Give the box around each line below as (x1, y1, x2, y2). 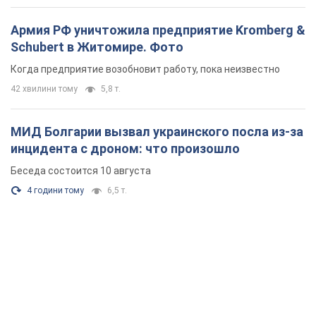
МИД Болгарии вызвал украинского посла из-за (11, 123, 303, 139)
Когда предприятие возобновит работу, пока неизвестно (11, 63, 280, 75)
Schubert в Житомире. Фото (11, 39, 183, 54)
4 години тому (27, 185, 84, 195)
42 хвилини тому (11, 83, 78, 94)
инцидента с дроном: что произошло (11, 140, 240, 156)
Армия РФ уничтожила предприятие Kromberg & (11, 22, 305, 37)
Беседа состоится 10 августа (11, 164, 151, 176)
